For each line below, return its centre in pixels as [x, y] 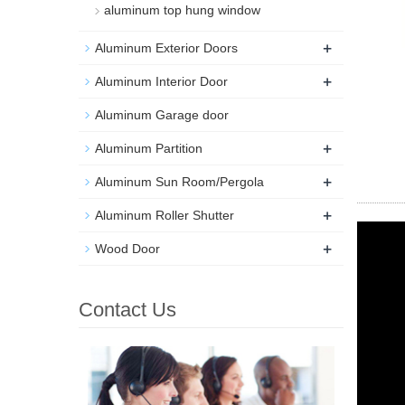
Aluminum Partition [149, 148]
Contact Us [127, 310]
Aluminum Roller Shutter [165, 215]
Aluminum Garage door [162, 115]
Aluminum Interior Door [161, 81]
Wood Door [127, 249]
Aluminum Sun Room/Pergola [179, 182]
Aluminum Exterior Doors [166, 48]
